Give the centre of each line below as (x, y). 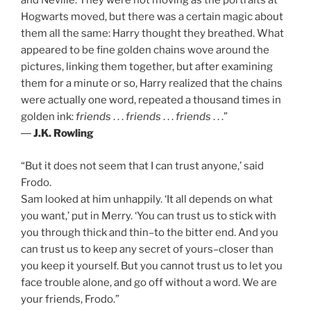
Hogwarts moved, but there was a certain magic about (152, 17)
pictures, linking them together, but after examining (147, 67)
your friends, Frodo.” (70, 299)
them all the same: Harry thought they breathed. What (152, 34)
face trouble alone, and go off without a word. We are (149, 282)
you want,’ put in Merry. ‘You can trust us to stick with (149, 216)
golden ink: (48, 117)
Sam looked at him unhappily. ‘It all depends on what (147, 199)
